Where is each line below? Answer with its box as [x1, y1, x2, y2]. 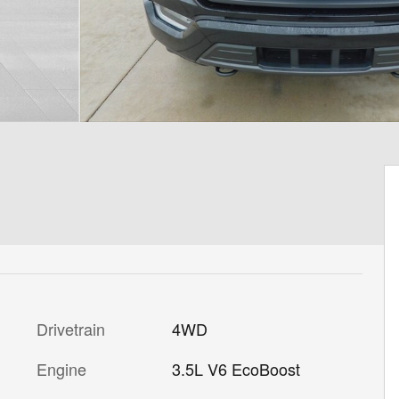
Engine [37, 357, 86, 380]
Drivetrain [37, 317, 105, 340]
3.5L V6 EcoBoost [171, 357, 300, 380]
